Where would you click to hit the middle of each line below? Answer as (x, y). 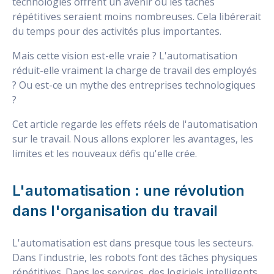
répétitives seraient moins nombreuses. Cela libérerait (137, 16)
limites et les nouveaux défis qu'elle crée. (105, 153)
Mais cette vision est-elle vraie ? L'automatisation (125, 55)
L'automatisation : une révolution (128, 190)
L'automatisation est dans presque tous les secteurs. (133, 243)
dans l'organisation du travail (115, 210)
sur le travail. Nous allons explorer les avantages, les (133, 139)
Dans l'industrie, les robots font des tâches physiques (135, 257)
